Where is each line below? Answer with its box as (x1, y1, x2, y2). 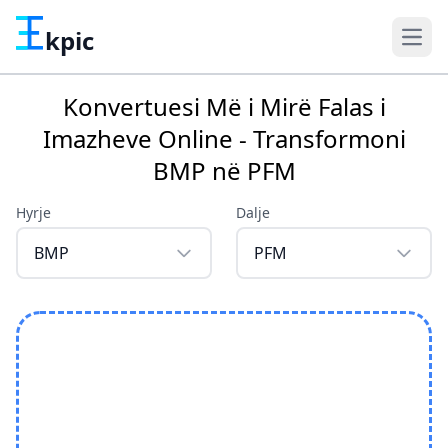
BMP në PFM (152, 154, 296, 188)
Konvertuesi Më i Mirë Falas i (62, 90, 386, 124)
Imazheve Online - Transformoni (42, 122, 406, 156)
